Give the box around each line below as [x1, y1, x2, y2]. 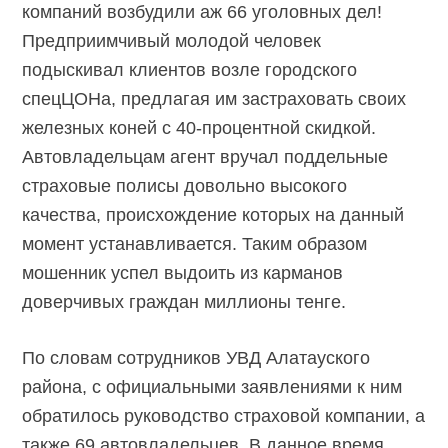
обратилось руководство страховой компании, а [22, 406, 426, 427]
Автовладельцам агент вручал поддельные [22, 147, 389, 168]
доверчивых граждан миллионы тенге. [22, 292, 347, 313]
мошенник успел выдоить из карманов [22, 263, 344, 284]
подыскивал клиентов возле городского [22, 60, 358, 81]
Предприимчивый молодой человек [22, 31, 322, 52]
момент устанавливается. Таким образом [22, 234, 368, 255]
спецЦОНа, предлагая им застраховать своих [22, 89, 407, 110]
